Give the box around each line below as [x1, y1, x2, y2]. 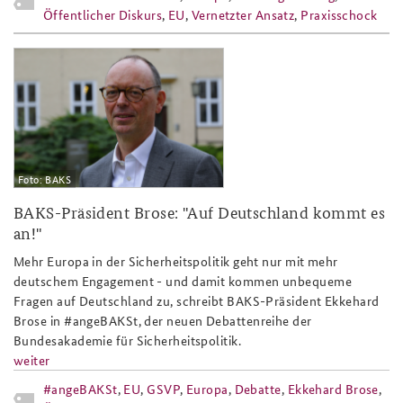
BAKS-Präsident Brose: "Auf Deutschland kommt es [13, 201, 386, 224]
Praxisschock [300, 4, 378, 23]
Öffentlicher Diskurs [43, 4, 162, 23]
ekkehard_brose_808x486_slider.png [13, 49, 383, 77]
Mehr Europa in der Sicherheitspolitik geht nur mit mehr [13, 252, 338, 271]
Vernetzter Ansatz [191, 4, 295, 23]
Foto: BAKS [17, 170, 72, 188]
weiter [13, 351, 50, 370]
